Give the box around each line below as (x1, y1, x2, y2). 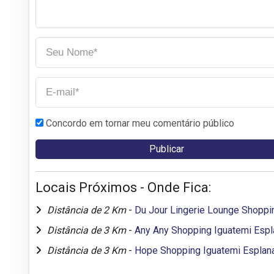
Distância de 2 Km (47, 204, 128, 216)
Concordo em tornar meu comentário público (46, 117, 234, 129)
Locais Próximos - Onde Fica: (35, 179, 211, 195)
